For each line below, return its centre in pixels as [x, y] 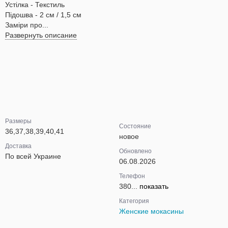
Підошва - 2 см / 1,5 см [43, 15]
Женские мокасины [151, 211]
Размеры [18, 121]
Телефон [132, 176]
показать [154, 186]
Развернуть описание [41, 35]
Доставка [18, 146]
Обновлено [135, 151]
